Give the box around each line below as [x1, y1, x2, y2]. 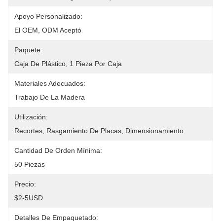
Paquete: [14, 46, 42, 54]
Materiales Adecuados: [14, 79, 85, 87]
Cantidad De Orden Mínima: [14, 147, 102, 154]
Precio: [14, 180, 36, 188]
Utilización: [14, 113, 48, 121]
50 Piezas [14, 160, 45, 168]
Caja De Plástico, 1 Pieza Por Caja [14, 60, 122, 68]
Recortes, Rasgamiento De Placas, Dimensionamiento [14, 127, 184, 135]
